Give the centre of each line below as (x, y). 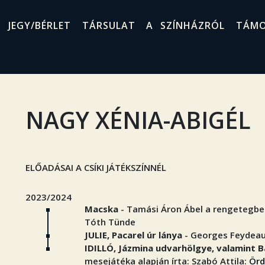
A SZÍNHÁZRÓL (186, 25)
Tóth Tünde (110, 222)
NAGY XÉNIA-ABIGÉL (138, 120)
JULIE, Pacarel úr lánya (135, 235)
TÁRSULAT (109, 25)
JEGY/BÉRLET (39, 25)
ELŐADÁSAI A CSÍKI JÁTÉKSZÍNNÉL (96, 167)
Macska (101, 209)
